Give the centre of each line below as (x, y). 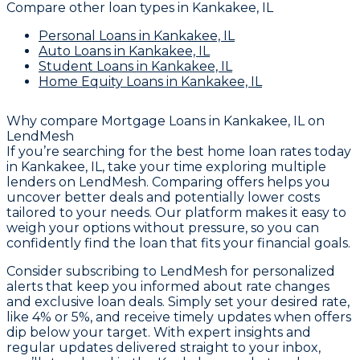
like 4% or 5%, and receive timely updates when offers (179, 317)
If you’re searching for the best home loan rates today (179, 151)
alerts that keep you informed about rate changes (168, 286)
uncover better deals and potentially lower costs (163, 197)
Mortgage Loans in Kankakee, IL (203, 121)
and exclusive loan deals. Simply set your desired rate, (178, 301)
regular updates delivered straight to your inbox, (164, 347)
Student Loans (86, 67)
